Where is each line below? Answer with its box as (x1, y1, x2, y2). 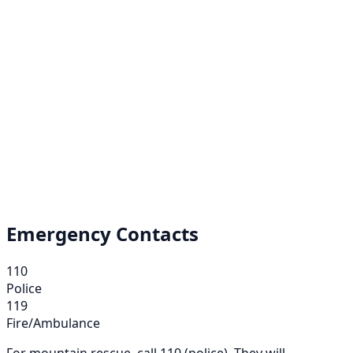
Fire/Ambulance (6, 314, 100, 333)
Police (6, 280, 42, 298)
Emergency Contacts (6, 221, 199, 247)
